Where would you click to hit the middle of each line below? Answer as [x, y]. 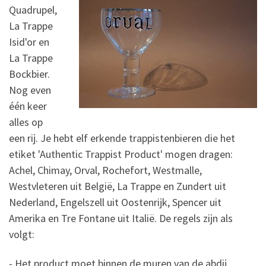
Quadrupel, [33, 9]
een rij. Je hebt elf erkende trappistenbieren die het [122, 138]
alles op [26, 122]
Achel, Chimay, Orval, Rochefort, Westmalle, [105, 170]
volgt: [22, 234]
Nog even [30, 90]
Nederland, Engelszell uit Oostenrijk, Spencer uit [115, 202]
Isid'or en [29, 42]
